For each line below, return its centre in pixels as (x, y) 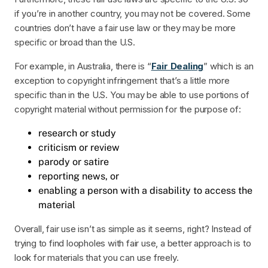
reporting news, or (79, 176)
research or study (77, 133)
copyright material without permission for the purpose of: (128, 109)
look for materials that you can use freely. (97, 258)
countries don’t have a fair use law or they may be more (125, 28)
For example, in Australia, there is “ (83, 66)
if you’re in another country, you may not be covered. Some (133, 14)
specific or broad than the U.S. (75, 42)
